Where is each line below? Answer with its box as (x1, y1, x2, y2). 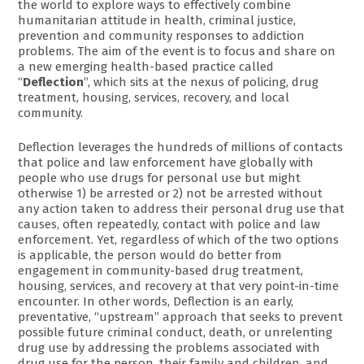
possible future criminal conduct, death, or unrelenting (18, 324, 333, 340)
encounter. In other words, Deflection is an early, (18, 293, 294, 309)
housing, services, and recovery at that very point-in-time (18, 278, 340, 293)
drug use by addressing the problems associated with (18, 340, 321, 355)
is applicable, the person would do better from (18, 247, 283, 262)
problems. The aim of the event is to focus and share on (18, 44, 336, 59)
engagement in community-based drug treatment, (18, 262, 304, 278)
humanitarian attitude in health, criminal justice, (18, 13, 297, 28)
